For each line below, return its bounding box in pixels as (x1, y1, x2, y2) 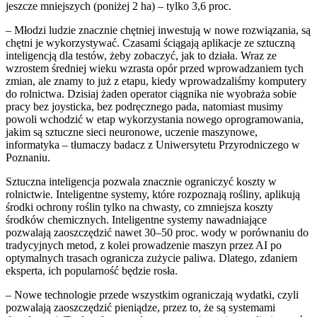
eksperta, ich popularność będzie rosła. (6, 264, 178, 277)
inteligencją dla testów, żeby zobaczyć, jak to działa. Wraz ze (6, 49, 277, 62)
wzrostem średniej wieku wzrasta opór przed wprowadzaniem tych (6, 62, 304, 74)
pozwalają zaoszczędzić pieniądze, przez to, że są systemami (6, 301, 275, 313)
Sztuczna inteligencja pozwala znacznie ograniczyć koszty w (6, 175, 277, 188)
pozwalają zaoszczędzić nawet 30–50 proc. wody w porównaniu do (6, 226, 309, 238)
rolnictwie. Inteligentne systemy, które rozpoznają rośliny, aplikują (6, 188, 300, 200)
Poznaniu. (6, 151, 50, 163)
